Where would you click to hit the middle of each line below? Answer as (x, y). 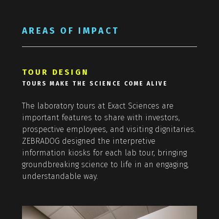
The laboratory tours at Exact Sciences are (98, 106)
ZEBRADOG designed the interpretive (88, 141)
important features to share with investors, (101, 118)
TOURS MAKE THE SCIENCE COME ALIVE (95, 84)
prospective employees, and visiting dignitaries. (109, 130)
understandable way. (60, 176)
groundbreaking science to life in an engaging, (105, 165)
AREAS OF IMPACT (70, 31)
